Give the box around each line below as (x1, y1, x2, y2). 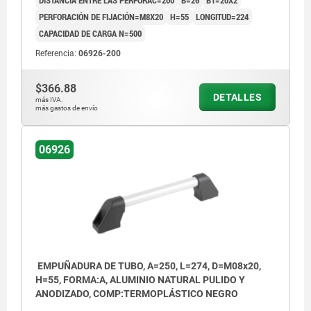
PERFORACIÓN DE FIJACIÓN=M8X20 (39, 10, 163, 23)
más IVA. (35, 95, 63, 103)
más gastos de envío (35, 103, 98, 112)
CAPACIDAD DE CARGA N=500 (39, 26, 142, 40)
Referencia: (35, 48, 78, 58)
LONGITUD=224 (196, 10, 249, 23)
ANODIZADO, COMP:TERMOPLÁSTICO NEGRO (35, 288, 238, 300)
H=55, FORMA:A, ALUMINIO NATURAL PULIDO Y (35, 274, 245, 286)
